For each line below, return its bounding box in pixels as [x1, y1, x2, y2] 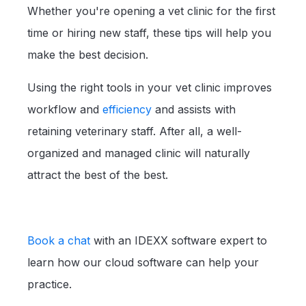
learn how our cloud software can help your [27, 255, 259, 269]
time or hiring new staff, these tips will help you [27, 25, 271, 40]
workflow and [27, 102, 102, 116]
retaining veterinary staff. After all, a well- [27, 124, 242, 138]
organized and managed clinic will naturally [27, 145, 250, 160]
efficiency [102, 102, 152, 116]
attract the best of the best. [27, 167, 175, 182]
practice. [27, 277, 72, 291]
